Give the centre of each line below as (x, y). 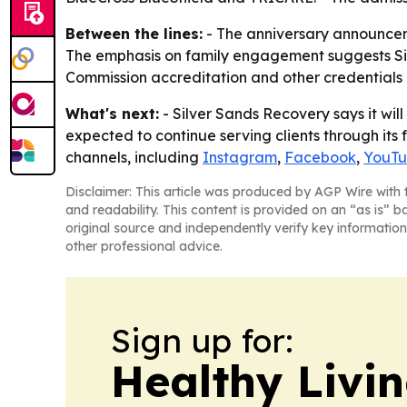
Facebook (320, 157)
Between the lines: (134, 33)
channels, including (134, 157)
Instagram (240, 157)
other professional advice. (144, 246)
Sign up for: (202, 340)
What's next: (112, 113)
